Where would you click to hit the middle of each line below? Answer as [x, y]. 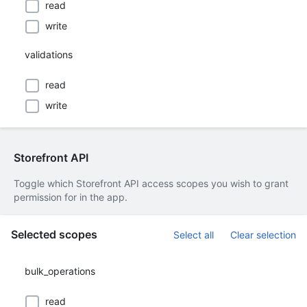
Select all [194, 235]
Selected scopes [54, 234]
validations [49, 54]
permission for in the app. [71, 197]
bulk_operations [60, 271]
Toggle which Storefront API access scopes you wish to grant [151, 183]
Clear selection [263, 235]
